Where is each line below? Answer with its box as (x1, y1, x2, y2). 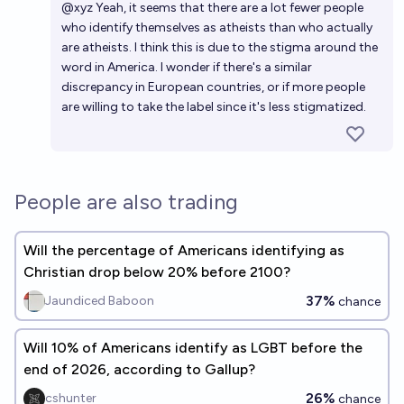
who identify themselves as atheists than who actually (61, 20, 372, 35)
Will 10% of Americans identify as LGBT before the (23, 339, 363, 356)
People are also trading (14, 188, 238, 215)
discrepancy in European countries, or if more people (61, 79, 365, 95)
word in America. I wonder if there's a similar (61, 60, 312, 75)
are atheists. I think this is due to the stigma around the (61, 40, 378, 55)
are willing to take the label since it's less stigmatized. (61, 99, 366, 115)
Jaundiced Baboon (45, 293, 154, 308)
